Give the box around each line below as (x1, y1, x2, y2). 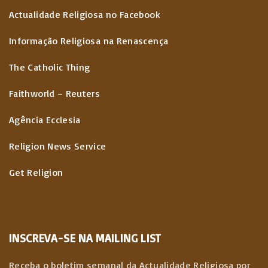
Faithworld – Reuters (9, 87, 100, 99)
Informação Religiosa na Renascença (9, 34, 169, 47)
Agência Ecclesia (9, 113, 81, 126)
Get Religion (9, 166, 63, 178)
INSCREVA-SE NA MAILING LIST (9, 230, 162, 245)
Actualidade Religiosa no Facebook (9, 8, 160, 20)
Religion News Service (9, 139, 106, 152)
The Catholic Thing (9, 60, 90, 73)
